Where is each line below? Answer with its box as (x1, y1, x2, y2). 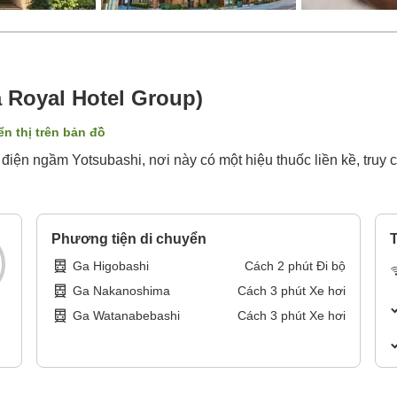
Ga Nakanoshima (73, 284, 171, 299)
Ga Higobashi (73, 259, 150, 274)
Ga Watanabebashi (73, 308, 181, 323)
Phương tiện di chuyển (51, 231, 207, 247)
